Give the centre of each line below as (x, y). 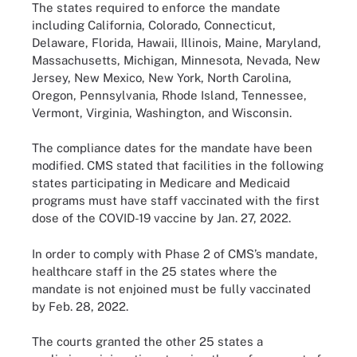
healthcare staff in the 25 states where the (155, 271)
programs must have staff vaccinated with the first (176, 200)
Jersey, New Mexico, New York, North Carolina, (162, 77)
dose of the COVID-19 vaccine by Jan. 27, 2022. (163, 218)
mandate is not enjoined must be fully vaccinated (171, 288)
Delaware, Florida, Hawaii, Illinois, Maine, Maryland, (177, 42)
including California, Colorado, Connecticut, (154, 25)
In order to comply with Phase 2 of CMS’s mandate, (175, 253)
